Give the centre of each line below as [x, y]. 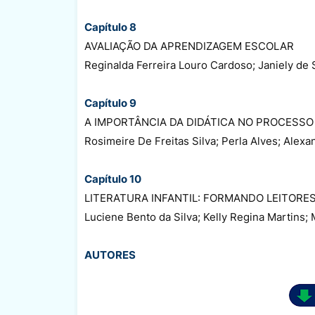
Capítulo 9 [110, 103]
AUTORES [110, 255]
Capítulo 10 [112, 179]
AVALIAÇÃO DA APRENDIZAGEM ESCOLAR [189, 46]
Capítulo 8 [110, 27]
